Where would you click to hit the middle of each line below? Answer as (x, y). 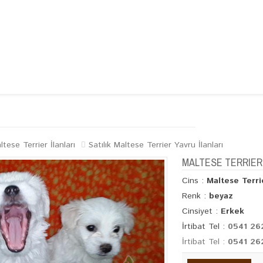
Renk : (195, 196)
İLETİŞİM (170, 110)
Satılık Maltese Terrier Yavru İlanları (156, 145)
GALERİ (122, 110)
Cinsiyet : (201, 211)
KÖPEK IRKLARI (63, 110)
